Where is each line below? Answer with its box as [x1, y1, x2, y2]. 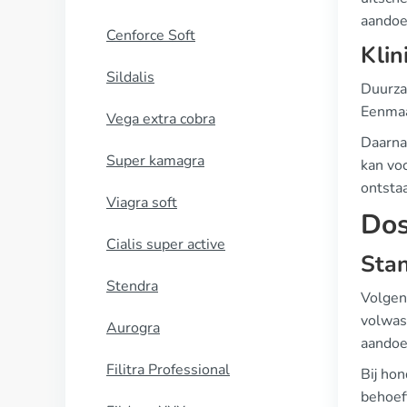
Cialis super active [106, 234, 225, 254]
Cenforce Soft [106, 25, 195, 45]
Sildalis [106, 67, 154, 87]
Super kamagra [106, 151, 204, 171]
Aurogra [106, 318, 160, 338]
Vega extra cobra [106, 109, 215, 129]
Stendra [106, 276, 158, 296]
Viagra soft [106, 193, 177, 213]
